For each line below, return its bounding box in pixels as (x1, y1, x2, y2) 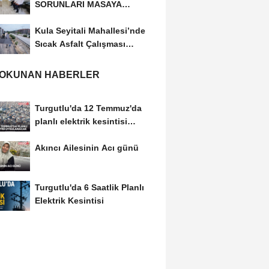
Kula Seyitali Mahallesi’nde (34, 26, 145, 36)
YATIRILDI (34, 13, 75, 23)
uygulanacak (34, 130, 88, 140)
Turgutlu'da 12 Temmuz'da (34, 103, 142, 113)
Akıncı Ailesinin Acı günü (34, 142, 139, 153)
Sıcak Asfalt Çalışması (34, 39, 125, 49)
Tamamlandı (34, 52, 84, 62)
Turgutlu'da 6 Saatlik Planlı (34, 182, 144, 192)
